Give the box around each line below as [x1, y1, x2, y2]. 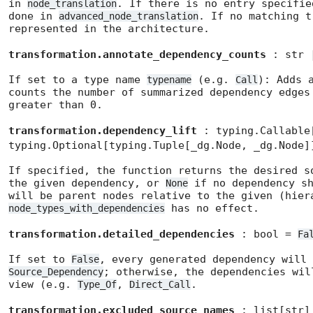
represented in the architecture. [8, 22, 210, 36]
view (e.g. [8, 278, 78, 291]
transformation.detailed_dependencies [8, 228, 235, 241]
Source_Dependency [8, 266, 103, 278]
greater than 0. [8, 99, 103, 112]
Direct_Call [129, 279, 191, 291]
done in [8, 10, 59, 23]
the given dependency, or [8, 177, 166, 190]
